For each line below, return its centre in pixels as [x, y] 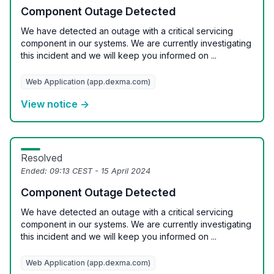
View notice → [55, 104]
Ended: [35, 171]
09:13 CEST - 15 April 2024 [100, 171]
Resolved [42, 158]
